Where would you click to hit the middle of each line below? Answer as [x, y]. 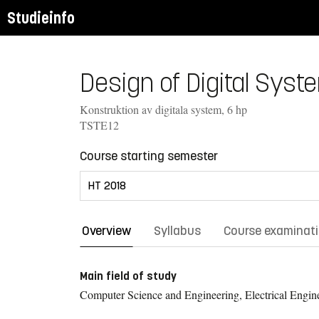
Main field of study [128, 276]
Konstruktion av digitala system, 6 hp [163, 109]
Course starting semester [149, 156]
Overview [106, 230]
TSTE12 [99, 125]
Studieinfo [41, 18]
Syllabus [177, 230]
